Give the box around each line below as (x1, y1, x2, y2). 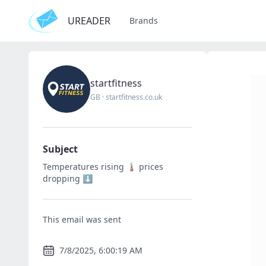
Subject (43, 142, 78, 156)
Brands (129, 15, 158, 26)
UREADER (68, 14, 110, 27)
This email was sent (43, 214, 121, 225)
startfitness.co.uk (106, 92, 162, 102)
